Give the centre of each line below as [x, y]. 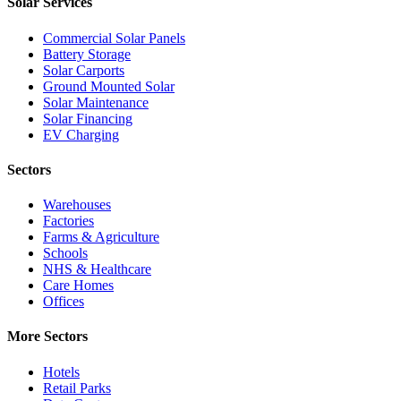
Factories [68, 221]
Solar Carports [84, 70]
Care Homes [78, 286]
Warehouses [77, 205]
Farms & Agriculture [101, 237]
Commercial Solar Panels [114, 38]
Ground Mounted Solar [109, 86]
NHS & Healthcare [97, 269]
